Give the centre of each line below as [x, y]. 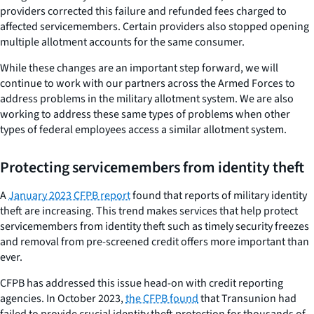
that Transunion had [247, 298]
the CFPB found [162, 298]
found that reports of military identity [219, 195]
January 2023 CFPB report [69, 195]
